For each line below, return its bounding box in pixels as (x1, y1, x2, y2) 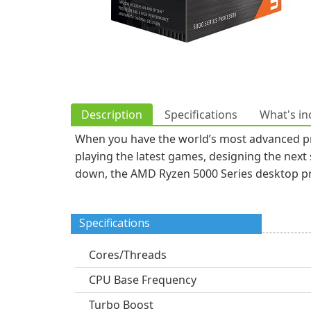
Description (81, 107, 142, 122)
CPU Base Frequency (89, 272, 196, 287)
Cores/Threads (89, 247, 167, 262)
